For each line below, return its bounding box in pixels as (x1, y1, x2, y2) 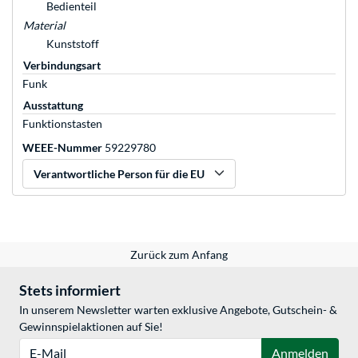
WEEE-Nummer (22, 141, 102, 155)
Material (23, 18, 66, 33)
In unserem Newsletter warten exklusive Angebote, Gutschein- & (19, 303, 337, 317)
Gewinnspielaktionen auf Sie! (19, 320, 163, 334)
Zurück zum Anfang (130, 248, 228, 262)
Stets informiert (19, 281, 121, 300)
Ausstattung (23, 98, 83, 113)
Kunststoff (46, 37, 99, 51)
